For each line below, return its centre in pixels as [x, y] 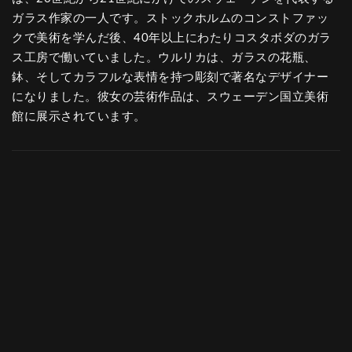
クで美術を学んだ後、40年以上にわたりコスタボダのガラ [172, 38]
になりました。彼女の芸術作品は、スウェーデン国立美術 [170, 97]
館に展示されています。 [79, 117]
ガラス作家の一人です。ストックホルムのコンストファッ [170, 18]
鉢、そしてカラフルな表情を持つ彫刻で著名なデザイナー [170, 77]
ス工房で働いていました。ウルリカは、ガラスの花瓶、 [164, 58]
